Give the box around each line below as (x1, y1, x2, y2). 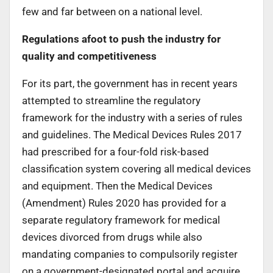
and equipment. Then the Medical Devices (22, 179, 213, 192)
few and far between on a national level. (22, 5, 202, 18)
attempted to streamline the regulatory (22, 94, 200, 107)
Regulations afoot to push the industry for (22, 32, 221, 45)
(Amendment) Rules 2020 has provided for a (22, 196, 226, 209)
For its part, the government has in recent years (22, 77, 238, 90)
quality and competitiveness (22, 49, 174, 62)
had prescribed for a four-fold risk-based (22, 145, 209, 158)
